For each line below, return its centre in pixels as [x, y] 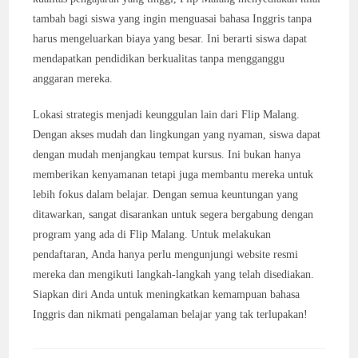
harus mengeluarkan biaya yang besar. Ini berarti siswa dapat [170, 39]
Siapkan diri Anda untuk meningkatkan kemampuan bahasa [167, 294]
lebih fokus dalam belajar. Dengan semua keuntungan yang [166, 195]
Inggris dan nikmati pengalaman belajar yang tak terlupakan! [171, 314]
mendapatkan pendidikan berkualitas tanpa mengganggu [159, 59]
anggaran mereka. [73, 79]
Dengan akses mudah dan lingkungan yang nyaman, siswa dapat [177, 135]
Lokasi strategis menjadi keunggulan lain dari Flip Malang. [167, 115]
